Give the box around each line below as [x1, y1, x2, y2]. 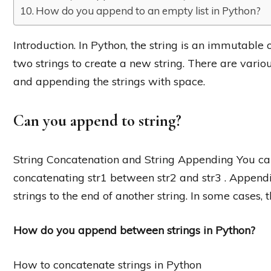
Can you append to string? [13, 110, 181, 131]
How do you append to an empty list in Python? [36, 4, 261, 17]
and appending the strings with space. [13, 74, 205, 88]
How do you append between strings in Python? [13, 223, 255, 237]
